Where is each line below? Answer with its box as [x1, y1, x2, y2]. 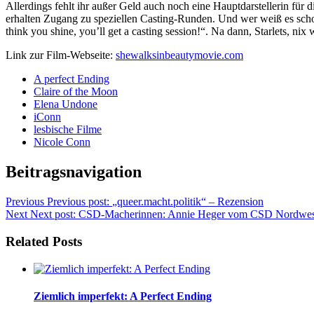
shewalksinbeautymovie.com [116, 49, 243, 62]
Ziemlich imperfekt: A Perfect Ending [34, 289, 212, 302]
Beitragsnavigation [6, 163, 142, 182]
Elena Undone [34, 98, 97, 111]
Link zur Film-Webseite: [6, 49, 116, 62]
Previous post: [47, 196, 109, 208]
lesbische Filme [34, 123, 102, 136]
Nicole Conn [34, 136, 90, 149]
